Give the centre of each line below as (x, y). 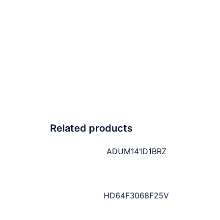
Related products (91, 128)
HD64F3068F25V (137, 196)
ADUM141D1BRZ (136, 151)
